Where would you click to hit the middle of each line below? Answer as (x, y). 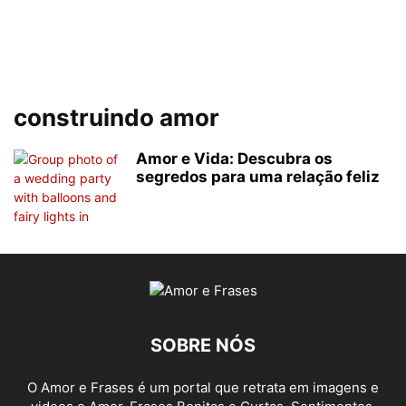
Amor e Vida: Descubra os (234, 159)
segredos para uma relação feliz (258, 177)
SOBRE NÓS (203, 345)
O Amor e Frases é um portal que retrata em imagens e (203, 387)
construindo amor (116, 117)
